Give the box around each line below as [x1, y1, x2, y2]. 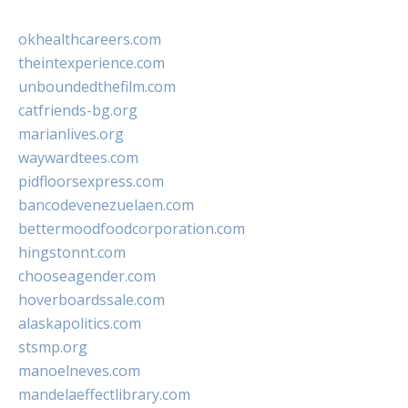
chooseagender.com [18, 266, 156, 286]
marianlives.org [18, 124, 124, 144]
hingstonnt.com [18, 242, 126, 262]
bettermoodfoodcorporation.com [18, 219, 245, 239]
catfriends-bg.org [18, 100, 138, 120]
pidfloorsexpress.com [18, 171, 164, 191]
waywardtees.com [18, 148, 138, 168]
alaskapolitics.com [18, 313, 141, 333]
